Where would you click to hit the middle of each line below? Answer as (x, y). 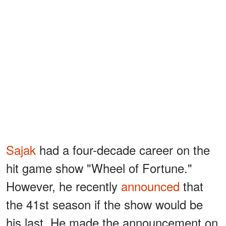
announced (150, 186)
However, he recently (64, 186)
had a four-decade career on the (123, 149)
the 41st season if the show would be (104, 204)
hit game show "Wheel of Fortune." (99, 167)
